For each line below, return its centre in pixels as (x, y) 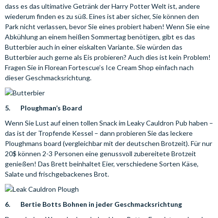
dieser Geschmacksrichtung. (48, 78)
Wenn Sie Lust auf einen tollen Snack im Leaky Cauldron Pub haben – (109, 123)
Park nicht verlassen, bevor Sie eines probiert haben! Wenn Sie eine (107, 27)
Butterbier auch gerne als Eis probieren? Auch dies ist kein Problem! (108, 57)
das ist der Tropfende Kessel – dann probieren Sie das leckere (99, 133)
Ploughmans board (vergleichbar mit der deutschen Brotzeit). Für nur (109, 143)
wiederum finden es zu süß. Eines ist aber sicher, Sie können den (102, 16)
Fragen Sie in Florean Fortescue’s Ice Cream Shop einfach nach (99, 67)
